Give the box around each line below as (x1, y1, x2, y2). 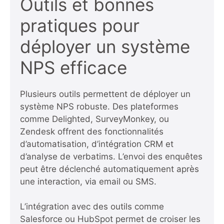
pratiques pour (20, 14, 139, 36)
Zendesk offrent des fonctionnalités (20, 126, 163, 136)
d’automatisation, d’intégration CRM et (20, 138, 173, 149)
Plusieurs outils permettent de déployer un (20, 88, 190, 99)
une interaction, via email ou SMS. (20, 176, 156, 186)
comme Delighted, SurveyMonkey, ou (20, 113, 169, 124)
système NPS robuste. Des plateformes (20, 101, 178, 111)
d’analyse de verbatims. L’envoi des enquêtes (20, 151, 202, 161)
